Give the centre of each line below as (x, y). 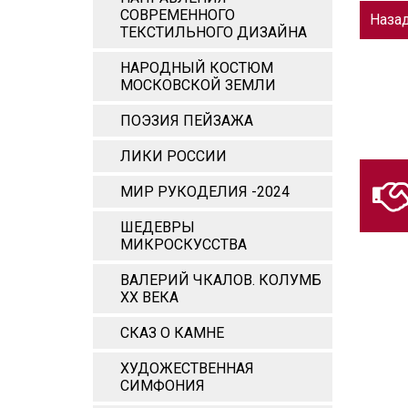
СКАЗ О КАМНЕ (172, 333)
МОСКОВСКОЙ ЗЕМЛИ (198, 85)
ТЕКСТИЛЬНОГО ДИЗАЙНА (214, 32)
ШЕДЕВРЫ (158, 227)
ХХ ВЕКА (149, 297)
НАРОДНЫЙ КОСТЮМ (197, 68)
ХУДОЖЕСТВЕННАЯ (187, 368)
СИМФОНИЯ (163, 386)
